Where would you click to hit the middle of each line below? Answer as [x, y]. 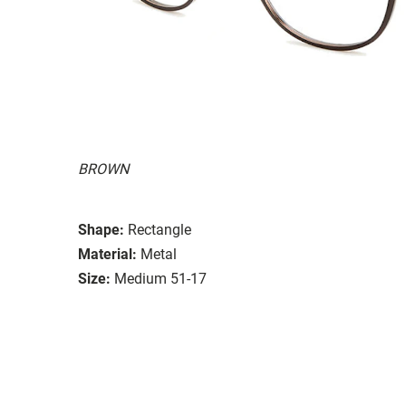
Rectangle [159, 229]
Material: [107, 254]
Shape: [101, 229]
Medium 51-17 [160, 278]
